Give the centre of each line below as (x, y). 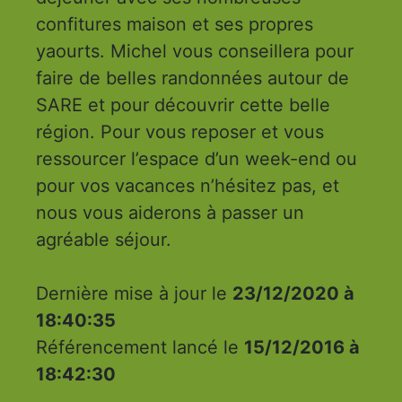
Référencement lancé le (140, 347)
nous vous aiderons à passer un (159, 213)
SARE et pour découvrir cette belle (183, 105)
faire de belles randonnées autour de (192, 78)
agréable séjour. (106, 240)
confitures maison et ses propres (174, 24)
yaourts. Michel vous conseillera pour (104, 51)
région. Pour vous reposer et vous (179, 132)
